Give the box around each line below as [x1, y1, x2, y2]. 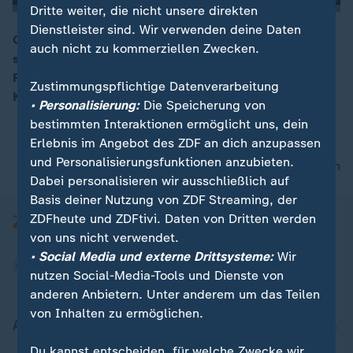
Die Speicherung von [139, 97, 266, 113]
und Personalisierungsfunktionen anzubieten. [30, 154, 295, 169]
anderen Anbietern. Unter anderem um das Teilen [30, 286, 321, 302]
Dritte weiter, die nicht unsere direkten [30, 2, 258, 18]
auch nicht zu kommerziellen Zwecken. [30, 40, 260, 56]
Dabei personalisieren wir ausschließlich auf [30, 173, 290, 188]
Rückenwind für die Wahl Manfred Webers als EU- [13, 70, 306, 85]
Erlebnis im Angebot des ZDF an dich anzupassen [30, 135, 321, 150]
